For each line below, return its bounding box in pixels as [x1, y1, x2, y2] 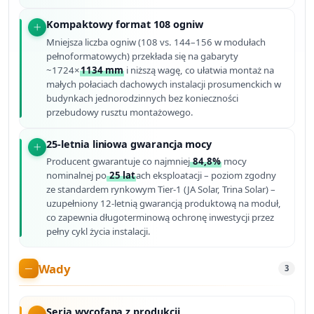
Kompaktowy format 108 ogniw [46, 18, 203, 32]
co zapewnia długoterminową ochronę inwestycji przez [46, 211, 275, 224]
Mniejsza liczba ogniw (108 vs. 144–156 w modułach [46, 35, 266, 48]
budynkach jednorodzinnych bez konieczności [46, 91, 239, 104]
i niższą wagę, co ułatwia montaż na [124, 63, 275, 76]
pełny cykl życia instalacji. [46, 225, 151, 238]
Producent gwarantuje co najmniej [46, 155, 191, 168]
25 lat [107, 169, 136, 182]
